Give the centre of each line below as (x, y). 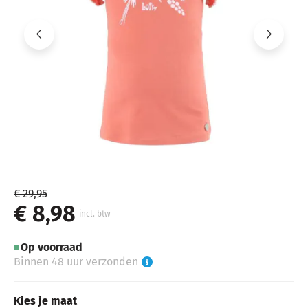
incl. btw (95, 214)
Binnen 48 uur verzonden (76, 262)
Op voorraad (52, 247)
